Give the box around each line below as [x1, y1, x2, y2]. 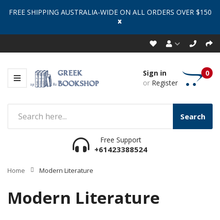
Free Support [100, 135, 141, 144]
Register [152, 78, 178, 87]
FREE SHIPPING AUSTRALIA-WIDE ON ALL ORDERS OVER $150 [8, 7, 212, 17]
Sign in [143, 68, 166, 78]
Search [180, 111, 205, 121]
